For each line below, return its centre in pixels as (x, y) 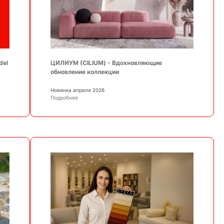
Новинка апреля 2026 (77, 90)
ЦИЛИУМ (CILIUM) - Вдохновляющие (106, 62)
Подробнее (64, 97)
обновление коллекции (84, 71)
